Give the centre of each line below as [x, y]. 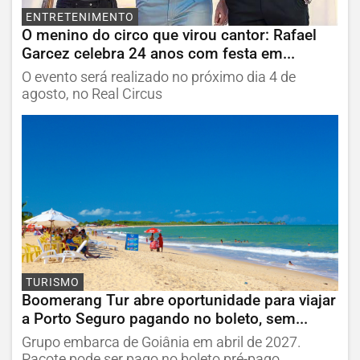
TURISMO [53, 283]
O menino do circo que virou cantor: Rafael [169, 35]
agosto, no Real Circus [92, 94]
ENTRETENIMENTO [80, 18]
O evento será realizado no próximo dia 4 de [159, 77]
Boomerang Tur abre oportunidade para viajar [179, 300]
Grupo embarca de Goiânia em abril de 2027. [162, 342]
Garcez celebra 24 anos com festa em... [158, 53]
